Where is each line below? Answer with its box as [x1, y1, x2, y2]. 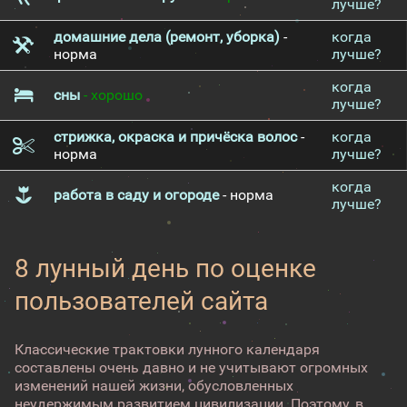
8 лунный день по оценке [15, 253, 316, 283]
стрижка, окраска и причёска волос [54, 128, 297, 145]
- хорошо [80, 86, 143, 104]
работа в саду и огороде [54, 186, 219, 203]
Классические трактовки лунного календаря [15, 341, 320, 358]
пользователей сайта [15, 286, 268, 316]
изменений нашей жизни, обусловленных [15, 377, 293, 394]
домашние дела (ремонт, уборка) [54, 28, 280, 45]
